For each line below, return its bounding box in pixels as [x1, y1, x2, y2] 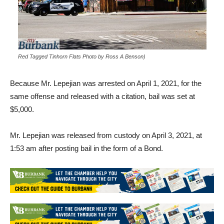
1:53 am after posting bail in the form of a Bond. [10, 143, 163, 152]
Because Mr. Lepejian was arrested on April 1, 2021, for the [10, 78, 201, 87]
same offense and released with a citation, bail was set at [10, 91, 195, 100]
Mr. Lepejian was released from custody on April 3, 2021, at [10, 130, 202, 139]
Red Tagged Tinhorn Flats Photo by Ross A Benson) [17, 53, 145, 59]
